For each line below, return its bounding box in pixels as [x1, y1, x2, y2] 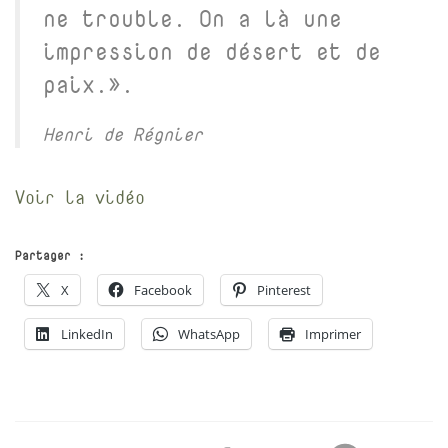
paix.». [42, 68, 134, 100]
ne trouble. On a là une [42, 2, 342, 34]
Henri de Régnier [42, 121, 203, 147]
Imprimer [305, 324, 361, 343]
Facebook [134, 280, 192, 299]
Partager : [15, 246, 85, 264]
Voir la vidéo [15, 184, 145, 210]
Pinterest [257, 280, 311, 299]
